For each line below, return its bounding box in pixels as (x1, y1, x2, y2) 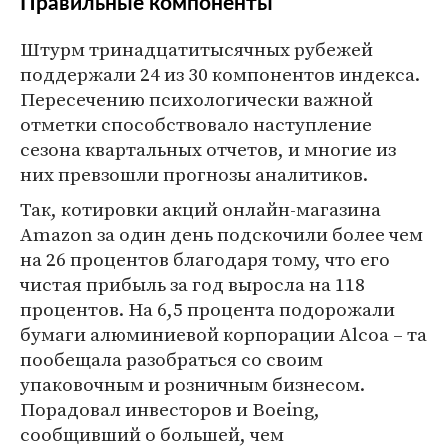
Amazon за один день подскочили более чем (20, 221, 423, 247)
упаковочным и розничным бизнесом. (20, 371, 365, 397)
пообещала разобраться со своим (20, 346, 323, 372)
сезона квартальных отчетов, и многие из (20, 136, 396, 162)
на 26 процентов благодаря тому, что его (20, 246, 390, 272)
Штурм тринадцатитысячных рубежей (20, 36, 373, 62)
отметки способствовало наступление (20, 111, 372, 137)
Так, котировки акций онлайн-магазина (20, 196, 381, 222)
